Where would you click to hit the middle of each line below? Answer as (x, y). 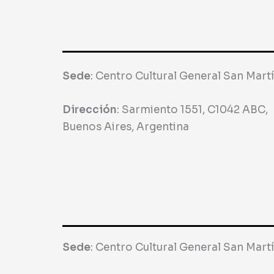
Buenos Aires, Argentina (126, 127)
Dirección (90, 110)
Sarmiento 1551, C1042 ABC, (194, 110)
